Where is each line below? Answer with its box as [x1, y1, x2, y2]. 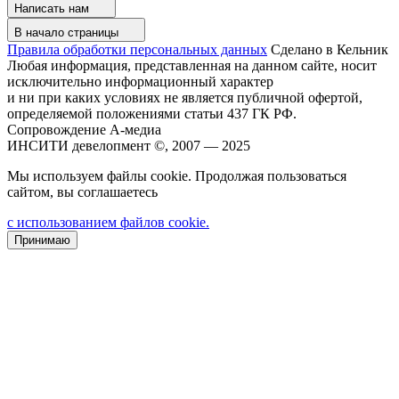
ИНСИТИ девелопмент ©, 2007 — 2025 [7, 137, 250, 153]
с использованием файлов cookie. [7, 214, 209, 230]
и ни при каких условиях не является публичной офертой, [7, 89, 362, 105]
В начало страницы [14, 25, 118, 39]
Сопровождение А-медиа [7, 121, 161, 137]
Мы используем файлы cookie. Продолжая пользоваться [7, 167, 346, 183]
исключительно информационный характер [7, 73, 273, 89]
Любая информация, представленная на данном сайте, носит [7, 57, 377, 73]
